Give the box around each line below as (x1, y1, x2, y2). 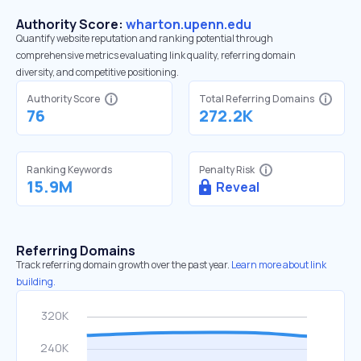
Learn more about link (231, 258, 326, 272)
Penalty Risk (199, 163, 255, 176)
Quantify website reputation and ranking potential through (16, 31, 273, 45)
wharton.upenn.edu (126, 15, 251, 33)
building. (16, 275, 56, 288)
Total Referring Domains (199, 92, 314, 106)
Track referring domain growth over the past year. (16, 258, 230, 272)
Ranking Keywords (27, 163, 112, 176)
